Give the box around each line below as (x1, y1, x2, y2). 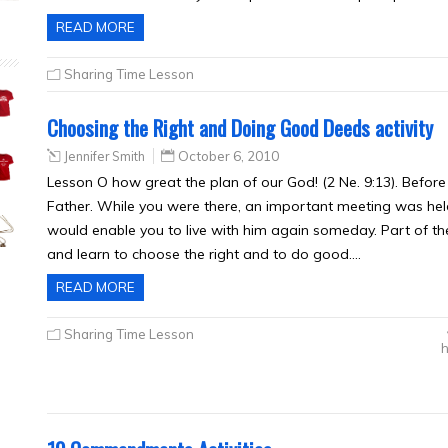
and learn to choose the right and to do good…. (47, 245, 361, 263)
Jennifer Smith (64, 148, 145, 164)
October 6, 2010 (178, 148, 279, 164)
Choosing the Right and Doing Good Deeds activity (47, 112, 433, 143)
